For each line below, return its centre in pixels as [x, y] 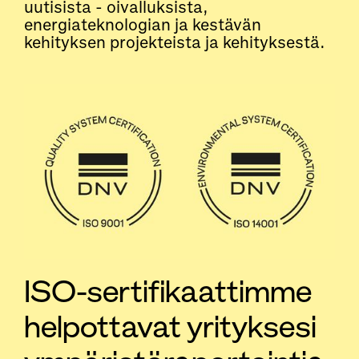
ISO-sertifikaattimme [168, 292]
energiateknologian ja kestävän [143, 25]
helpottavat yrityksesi [170, 327]
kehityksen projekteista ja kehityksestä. [174, 42]
